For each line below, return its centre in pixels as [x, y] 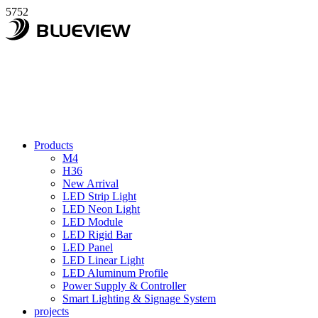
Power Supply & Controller [124, 286]
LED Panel [88, 247]
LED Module [93, 222]
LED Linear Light [103, 260]
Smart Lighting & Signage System [139, 298]
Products [54, 145]
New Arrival [91, 183]
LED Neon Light [101, 209]
